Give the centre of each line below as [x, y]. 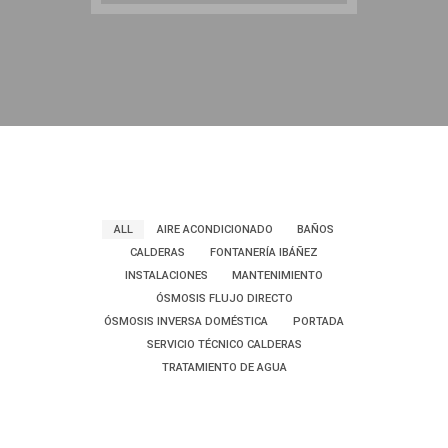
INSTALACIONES [166, 275]
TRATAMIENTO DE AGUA [224, 367]
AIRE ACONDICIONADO [215, 229]
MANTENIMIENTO [278, 275]
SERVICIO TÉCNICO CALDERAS [224, 344]
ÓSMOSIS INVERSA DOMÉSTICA [186, 321]
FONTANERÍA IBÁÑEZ [263, 252]
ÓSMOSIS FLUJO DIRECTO [224, 298]
